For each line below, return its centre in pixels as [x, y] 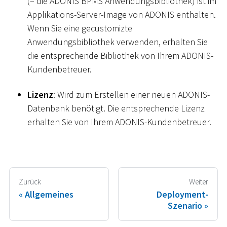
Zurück [30, 182]
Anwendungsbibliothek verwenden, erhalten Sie [118, 42]
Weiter [199, 182]
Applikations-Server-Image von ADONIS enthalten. [122, 15]
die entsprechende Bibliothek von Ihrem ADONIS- [120, 56]
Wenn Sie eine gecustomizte [80, 28]
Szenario [185, 205]
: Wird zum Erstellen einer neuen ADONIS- [131, 94]
